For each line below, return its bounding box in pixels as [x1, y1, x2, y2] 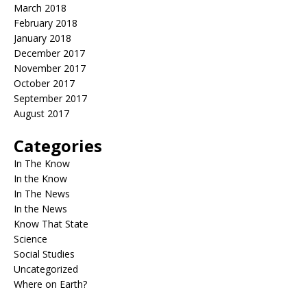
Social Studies [14, 247, 75, 261]
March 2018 [14, 1, 66, 15]
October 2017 [14, 77, 75, 90]
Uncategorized [14, 262, 78, 276]
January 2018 [14, 32, 71, 45]
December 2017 [14, 47, 85, 60]
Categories [14, 134, 102, 158]
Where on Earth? [14, 278, 87, 291]
